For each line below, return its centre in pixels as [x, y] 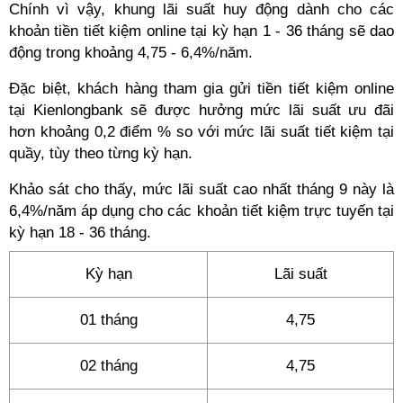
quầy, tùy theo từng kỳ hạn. [101, 153]
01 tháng [108, 320]
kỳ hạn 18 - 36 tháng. [80, 233]
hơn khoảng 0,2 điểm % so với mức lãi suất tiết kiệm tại [201, 132]
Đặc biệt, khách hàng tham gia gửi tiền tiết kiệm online [201, 89]
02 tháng [108, 366]
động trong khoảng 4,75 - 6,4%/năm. [131, 53]
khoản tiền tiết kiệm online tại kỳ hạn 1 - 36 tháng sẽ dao [201, 31]
